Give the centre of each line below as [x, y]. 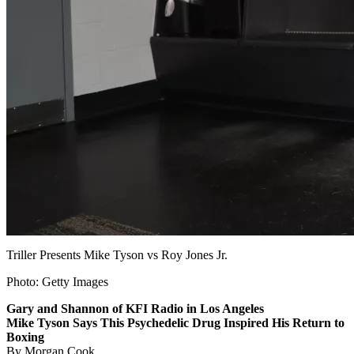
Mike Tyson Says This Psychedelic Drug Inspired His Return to [175, 323]
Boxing [25, 337]
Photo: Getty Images [57, 282]
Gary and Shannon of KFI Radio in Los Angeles [135, 309]
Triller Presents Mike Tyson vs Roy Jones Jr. [117, 255]
